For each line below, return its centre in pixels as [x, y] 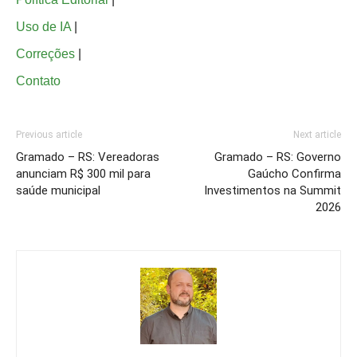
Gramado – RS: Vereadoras [88, 157]
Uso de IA [43, 27]
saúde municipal [58, 191]
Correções [45, 54]
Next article [317, 135]
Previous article [49, 135]
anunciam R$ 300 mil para [83, 174]
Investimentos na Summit [273, 191]
